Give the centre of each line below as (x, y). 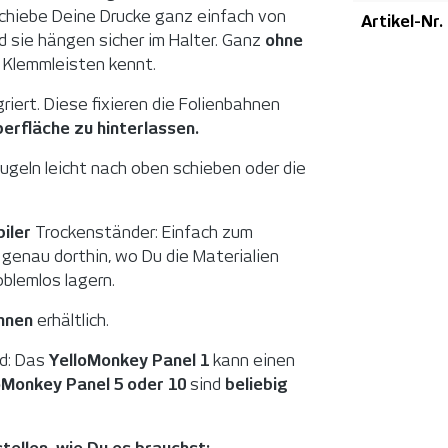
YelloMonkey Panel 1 (129, 360)
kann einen (252, 360)
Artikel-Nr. (401, 21)
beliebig (256, 384)
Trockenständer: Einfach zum (144, 232)
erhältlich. (71, 320)
